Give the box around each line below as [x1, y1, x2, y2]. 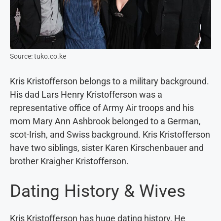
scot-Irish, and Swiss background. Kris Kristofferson [10, 129, 210, 140]
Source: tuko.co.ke [10, 52, 66, 61]
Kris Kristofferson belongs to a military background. [10, 76, 209, 87]
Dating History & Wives [10, 181, 185, 202]
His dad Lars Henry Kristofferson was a [10, 89, 162, 100]
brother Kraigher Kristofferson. [10, 156, 129, 167]
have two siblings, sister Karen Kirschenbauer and [10, 143, 204, 153]
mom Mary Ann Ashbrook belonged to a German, [10, 116, 201, 127]
